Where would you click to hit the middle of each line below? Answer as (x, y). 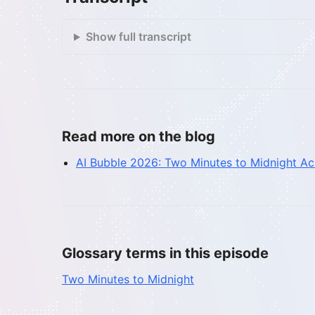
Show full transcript (138, 37)
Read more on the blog (139, 137)
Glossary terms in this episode (165, 253)
